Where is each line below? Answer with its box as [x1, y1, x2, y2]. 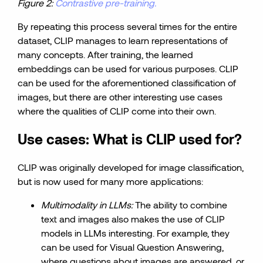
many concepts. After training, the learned [18, 49, 194, 60]
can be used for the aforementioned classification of [18, 77, 237, 88]
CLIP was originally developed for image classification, [18, 161, 244, 173]
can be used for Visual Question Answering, [41, 241, 224, 252]
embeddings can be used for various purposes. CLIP [18, 63, 239, 74]
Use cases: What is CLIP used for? [18, 130, 242, 147]
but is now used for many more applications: [18, 176, 204, 187]
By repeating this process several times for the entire [18, 21, 238, 32]
